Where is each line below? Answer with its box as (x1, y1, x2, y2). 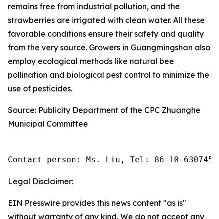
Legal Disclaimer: (8, 176, 73, 186)
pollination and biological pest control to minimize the (8, 70, 209, 80)
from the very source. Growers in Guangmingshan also (8, 43, 210, 52)
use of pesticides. (8, 84, 72, 93)
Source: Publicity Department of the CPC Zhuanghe (8, 105, 200, 115)
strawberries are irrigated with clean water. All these (8, 15, 205, 25)
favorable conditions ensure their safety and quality (8, 29, 204, 39)
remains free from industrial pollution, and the (8, 1, 180, 11)
